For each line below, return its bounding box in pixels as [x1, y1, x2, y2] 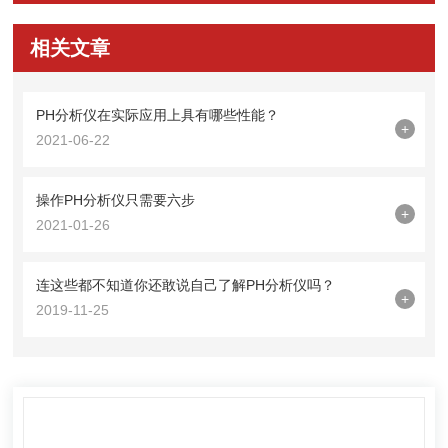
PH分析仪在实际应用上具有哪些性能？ [36, 106, 280, 123]
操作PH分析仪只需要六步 [36, 191, 196, 208]
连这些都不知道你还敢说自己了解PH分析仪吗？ [36, 276, 336, 293]
